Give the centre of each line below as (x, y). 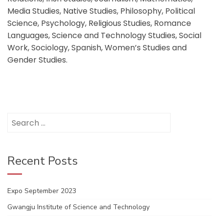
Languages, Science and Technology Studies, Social (104, 35)
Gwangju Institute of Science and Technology (78, 207)
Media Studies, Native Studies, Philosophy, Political (101, 11)
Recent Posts (43, 161)
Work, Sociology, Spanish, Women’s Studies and (97, 48)
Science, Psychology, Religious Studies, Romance (99, 23)
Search (18, 118)
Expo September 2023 (42, 191)
